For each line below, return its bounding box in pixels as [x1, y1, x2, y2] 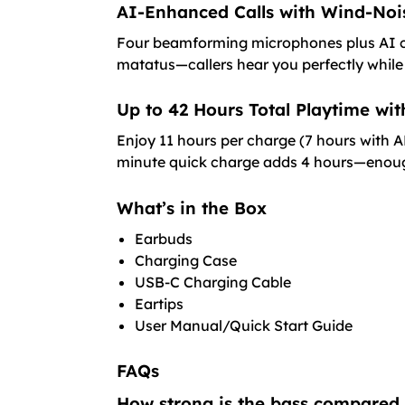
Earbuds [134, 229, 193, 248]
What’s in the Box [116, 196, 267, 219]
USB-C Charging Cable [134, 272, 291, 291]
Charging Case [134, 250, 237, 269]
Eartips [134, 294, 184, 313]
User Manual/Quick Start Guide [134, 316, 353, 334]
